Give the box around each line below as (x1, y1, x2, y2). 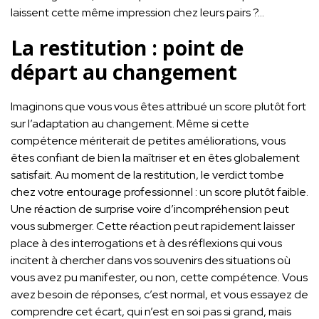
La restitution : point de (11, 33, 244, 61)
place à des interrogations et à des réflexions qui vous (11, 235, 282, 251)
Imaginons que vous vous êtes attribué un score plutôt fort (11, 98, 306, 114)
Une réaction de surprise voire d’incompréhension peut (11, 201, 289, 216)
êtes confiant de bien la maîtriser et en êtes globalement (11, 150, 300, 165)
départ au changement (11, 58, 237, 85)
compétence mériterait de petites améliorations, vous (11, 132, 286, 148)
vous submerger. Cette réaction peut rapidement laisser (11, 218, 295, 234)
